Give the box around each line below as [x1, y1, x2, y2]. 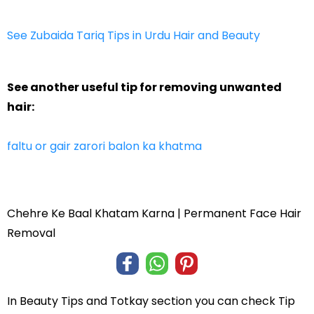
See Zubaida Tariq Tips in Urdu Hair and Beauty [7, 27, 260, 43]
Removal [7, 224, 55, 241]
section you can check [149, 292, 278, 309]
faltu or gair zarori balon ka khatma [7, 137, 202, 154]
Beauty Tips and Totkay [20, 292, 149, 309]
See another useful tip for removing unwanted [7, 78, 282, 95]
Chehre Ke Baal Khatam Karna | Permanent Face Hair [7, 205, 301, 221]
